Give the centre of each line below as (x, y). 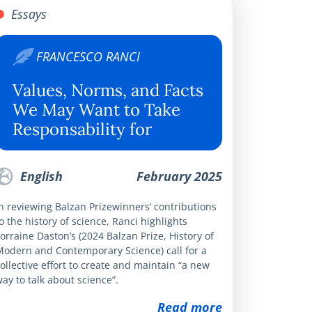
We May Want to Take (96, 109)
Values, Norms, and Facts (108, 90)
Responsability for (82, 129)
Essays (27, 14)
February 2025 (179, 176)
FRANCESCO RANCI (88, 56)
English (40, 176)
